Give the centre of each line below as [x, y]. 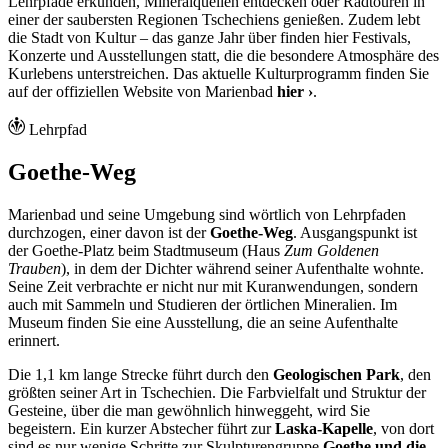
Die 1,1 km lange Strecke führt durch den [140, 374]
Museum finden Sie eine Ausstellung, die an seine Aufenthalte [203, 322]
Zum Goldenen [331, 250]
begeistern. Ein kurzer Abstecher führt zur [141, 428]
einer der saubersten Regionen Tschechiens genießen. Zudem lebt [214, 19]
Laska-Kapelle [324, 428]
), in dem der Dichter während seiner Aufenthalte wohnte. [242, 268]
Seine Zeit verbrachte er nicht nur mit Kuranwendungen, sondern [213, 286]
